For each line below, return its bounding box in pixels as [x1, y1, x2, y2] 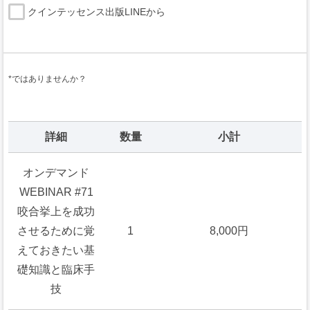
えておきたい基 [17, 244, 95, 256]
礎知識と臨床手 [17, 263, 95, 275]
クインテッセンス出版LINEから [27, 6, 165, 17]
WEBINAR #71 [19, 185, 93, 198]
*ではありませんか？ [8, 73, 86, 84]
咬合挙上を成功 [17, 205, 95, 217]
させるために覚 [17, 224, 95, 237]
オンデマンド [23, 166, 90, 179]
